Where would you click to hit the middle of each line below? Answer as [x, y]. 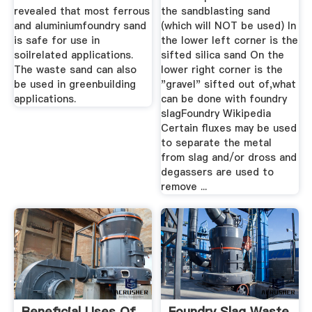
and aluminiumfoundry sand [80, 26]
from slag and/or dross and [229, 158]
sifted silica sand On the [223, 55]
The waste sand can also [75, 70]
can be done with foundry [224, 99]
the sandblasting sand [216, 11]
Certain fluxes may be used [229, 128]
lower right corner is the [222, 70]
